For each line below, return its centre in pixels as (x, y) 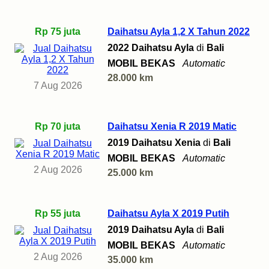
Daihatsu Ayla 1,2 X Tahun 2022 (179, 32)
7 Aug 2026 (58, 86)
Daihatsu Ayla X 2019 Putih (168, 214)
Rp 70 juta (58, 127)
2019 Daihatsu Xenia (154, 143)
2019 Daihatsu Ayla (151, 230)
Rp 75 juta (58, 32)
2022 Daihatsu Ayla (151, 48)
